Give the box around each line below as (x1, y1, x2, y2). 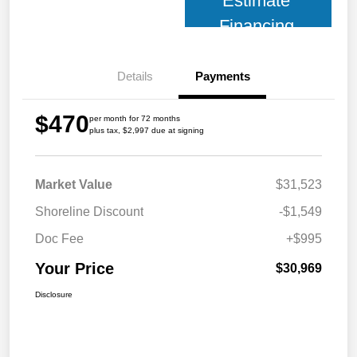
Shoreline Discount (35, 205, 143, 219)
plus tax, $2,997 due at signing (89, 126, 204, 135)
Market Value (35, 178, 112, 192)
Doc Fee (35, 232, 84, 246)
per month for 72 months (89, 114, 180, 124)
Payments (194, 69, 250, 84)
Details (116, 69, 153, 84)
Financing (218, 16, 294, 37)
